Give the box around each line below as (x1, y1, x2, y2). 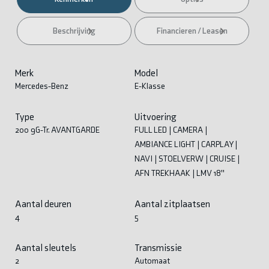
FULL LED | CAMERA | (134, 124, 207, 135)
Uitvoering (134, 110, 177, 122)
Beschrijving (52, 26, 95, 37)
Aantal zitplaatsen (134, 198, 210, 210)
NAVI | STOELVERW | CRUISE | (134, 153, 240, 164)
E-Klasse (134, 80, 165, 91)
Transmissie (134, 241, 182, 253)
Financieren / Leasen (156, 26, 228, 37)
